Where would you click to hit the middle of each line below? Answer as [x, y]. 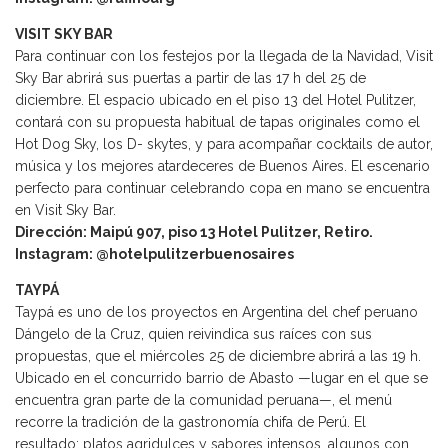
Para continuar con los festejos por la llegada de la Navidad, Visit [224, 56]
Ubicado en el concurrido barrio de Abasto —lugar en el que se [221, 378]
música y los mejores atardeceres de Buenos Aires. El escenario [222, 166]
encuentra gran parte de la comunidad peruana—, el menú [203, 400]
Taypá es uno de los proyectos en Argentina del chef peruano [216, 312]
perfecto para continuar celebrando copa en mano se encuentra [222, 188]
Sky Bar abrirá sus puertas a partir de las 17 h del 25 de [190, 78]
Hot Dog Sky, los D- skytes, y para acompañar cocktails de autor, [224, 144]
